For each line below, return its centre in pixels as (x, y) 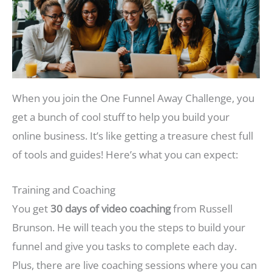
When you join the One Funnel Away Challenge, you (133, 98)
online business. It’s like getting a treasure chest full (133, 135)
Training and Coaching (64, 190)
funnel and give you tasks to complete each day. (124, 246)
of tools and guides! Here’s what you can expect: (125, 154)
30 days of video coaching (110, 209)
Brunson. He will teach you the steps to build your (129, 228)
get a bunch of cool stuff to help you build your (121, 117)
